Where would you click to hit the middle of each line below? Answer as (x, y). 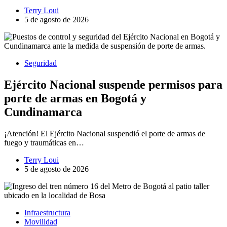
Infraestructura (47, 212)
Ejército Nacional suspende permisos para (113, 84)
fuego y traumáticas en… (44, 142)
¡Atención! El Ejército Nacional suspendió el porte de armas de (105, 133)
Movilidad (41, 221)
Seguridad (41, 63)
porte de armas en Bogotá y (75, 98)
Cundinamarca (43, 112)
